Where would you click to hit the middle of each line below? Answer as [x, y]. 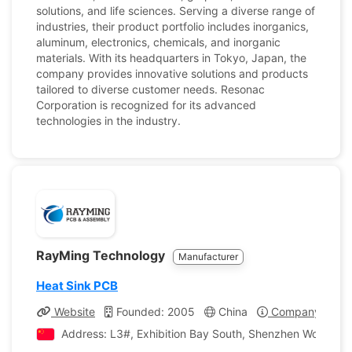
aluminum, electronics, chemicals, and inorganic [158, 42]
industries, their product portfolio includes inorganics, [172, 26]
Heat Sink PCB [77, 286]
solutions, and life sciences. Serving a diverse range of [176, 11]
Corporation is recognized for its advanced [146, 105]
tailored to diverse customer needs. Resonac [150, 89]
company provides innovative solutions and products [172, 73]
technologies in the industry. [108, 121]
